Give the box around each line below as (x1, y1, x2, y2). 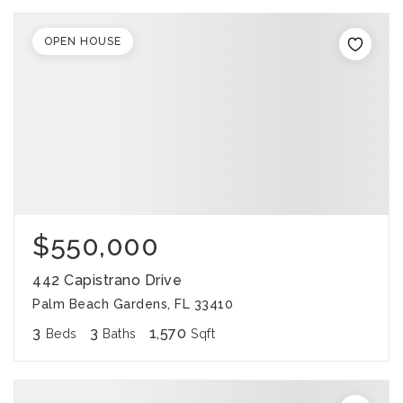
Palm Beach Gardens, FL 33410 (32, 297, 233, 311)
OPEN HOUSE (44, 35, 121, 48)
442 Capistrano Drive (32, 272, 182, 289)
